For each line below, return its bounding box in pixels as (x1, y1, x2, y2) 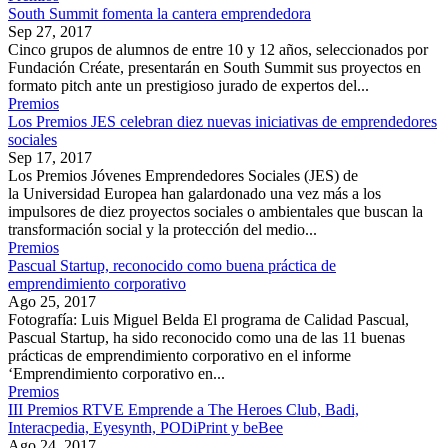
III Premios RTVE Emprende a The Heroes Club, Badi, (8, 401, 359, 419)
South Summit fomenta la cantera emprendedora (8, 5, 311, 23)
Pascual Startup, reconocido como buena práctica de (8, 257, 336, 275)
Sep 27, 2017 (8, 23, 92, 41)
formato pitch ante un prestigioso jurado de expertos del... (8, 77, 369, 95)
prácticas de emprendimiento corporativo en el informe (8, 347, 351, 365)
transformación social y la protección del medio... (8, 221, 317, 239)
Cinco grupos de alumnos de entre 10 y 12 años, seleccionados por (8, 41, 428, 59)
